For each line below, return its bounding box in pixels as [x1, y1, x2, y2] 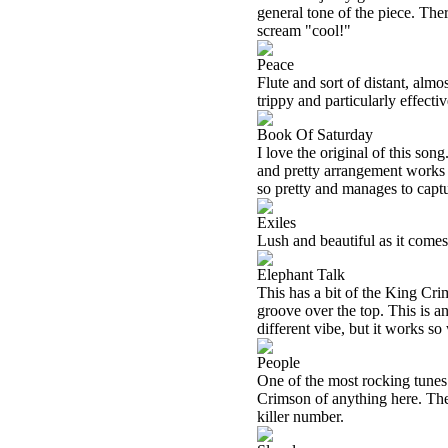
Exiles [257, 214, 296, 231]
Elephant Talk [257, 266, 345, 283]
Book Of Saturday [257, 126, 373, 143]
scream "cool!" [257, 22, 351, 39]
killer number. [257, 408, 344, 425]
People [257, 354, 300, 371]
